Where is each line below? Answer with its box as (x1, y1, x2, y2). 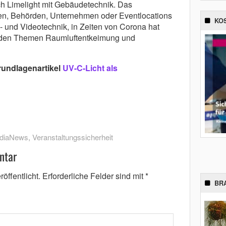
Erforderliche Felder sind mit (42, 170, 145, 182)
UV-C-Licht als (62, 62, 118, 74)
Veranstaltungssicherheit (32, 132, 113, 143)
